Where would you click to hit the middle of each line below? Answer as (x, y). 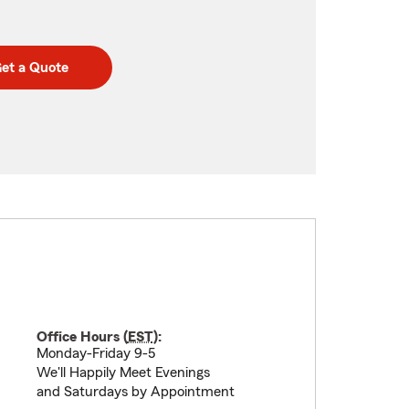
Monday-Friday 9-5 (95, 353)
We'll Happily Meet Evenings (123, 372)
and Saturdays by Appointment (135, 392)
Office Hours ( (82, 337)
